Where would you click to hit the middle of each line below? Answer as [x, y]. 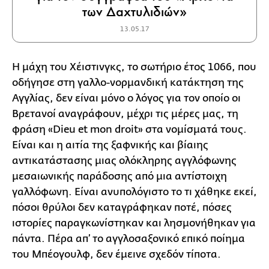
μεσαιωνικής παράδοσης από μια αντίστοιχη [119, 176]
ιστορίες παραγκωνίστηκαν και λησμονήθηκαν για [134, 223]
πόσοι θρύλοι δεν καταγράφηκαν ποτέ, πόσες [122, 207]
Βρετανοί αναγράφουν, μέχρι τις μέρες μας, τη [125, 114]
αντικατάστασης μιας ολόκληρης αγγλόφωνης [124, 161]
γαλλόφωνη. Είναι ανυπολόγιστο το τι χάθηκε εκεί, [134, 192]
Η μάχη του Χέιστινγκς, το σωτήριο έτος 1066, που [134, 67]
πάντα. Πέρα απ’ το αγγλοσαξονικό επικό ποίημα [128, 239]
